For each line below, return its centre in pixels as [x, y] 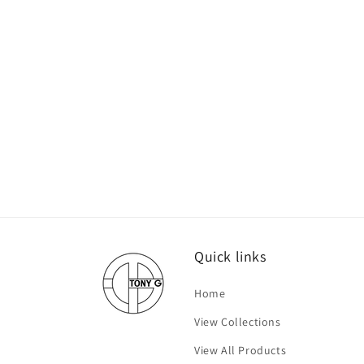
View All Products [240, 350]
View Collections [238, 322]
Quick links [230, 256]
